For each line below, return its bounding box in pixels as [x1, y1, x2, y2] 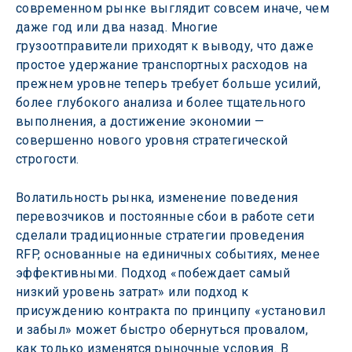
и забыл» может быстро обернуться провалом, [16, 322, 312, 337]
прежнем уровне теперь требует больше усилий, [16, 76, 324, 91]
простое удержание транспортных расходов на [16, 57, 311, 72]
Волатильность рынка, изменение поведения [16, 190, 302, 205]
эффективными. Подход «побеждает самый [16, 266, 295, 280]
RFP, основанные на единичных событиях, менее [16, 247, 324, 262]
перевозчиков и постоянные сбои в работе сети [16, 209, 318, 224]
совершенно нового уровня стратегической [16, 133, 292, 148]
